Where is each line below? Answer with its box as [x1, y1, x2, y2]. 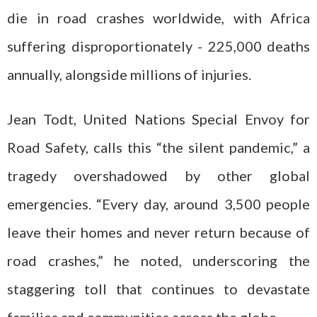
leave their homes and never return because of [7, 223, 310, 241]
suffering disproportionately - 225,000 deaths [7, 38, 310, 54]
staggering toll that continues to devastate [7, 279, 310, 297]
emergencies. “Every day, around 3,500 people [7, 195, 310, 212]
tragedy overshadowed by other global [7, 166, 310, 184]
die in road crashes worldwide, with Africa [7, 9, 310, 26]
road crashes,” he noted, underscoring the [7, 251, 310, 269]
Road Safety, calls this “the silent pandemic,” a [7, 138, 310, 156]
